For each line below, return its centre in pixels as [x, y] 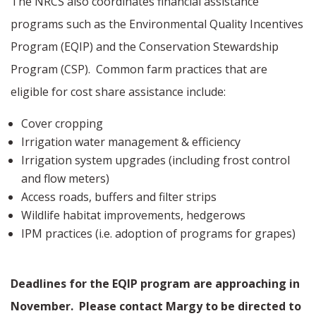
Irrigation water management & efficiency [131, 142]
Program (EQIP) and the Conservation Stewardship [145, 47]
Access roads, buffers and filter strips [119, 197]
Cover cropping [62, 124]
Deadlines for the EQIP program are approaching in [155, 284]
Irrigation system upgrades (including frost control [156, 160]
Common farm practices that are [182, 69]
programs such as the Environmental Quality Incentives [157, 24]
